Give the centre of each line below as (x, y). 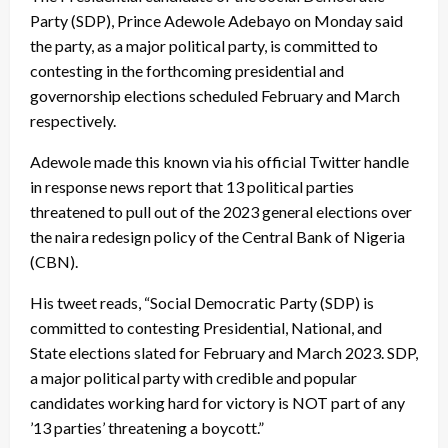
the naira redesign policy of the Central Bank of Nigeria (217, 237)
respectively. (73, 121)
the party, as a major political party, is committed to (204, 46)
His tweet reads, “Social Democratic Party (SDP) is (202, 303)
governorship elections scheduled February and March (215, 96)
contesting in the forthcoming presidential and (187, 71)
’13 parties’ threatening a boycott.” (147, 428)
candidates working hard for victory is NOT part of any (217, 403)
